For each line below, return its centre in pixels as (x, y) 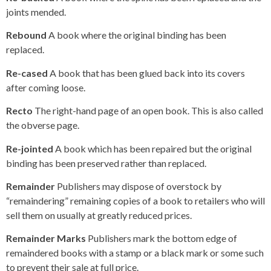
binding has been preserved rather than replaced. (106, 163)
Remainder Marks (47, 238)
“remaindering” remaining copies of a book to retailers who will (135, 200)
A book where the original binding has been (137, 35)
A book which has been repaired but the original (153, 148)
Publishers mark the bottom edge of (162, 238)
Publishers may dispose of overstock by (139, 186)
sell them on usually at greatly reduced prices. (99, 215)
